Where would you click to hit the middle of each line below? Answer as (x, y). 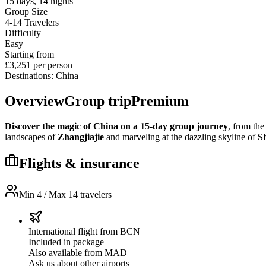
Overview (34, 101)
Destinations (28, 75)
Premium (160, 101)
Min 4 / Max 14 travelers (65, 195)
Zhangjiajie (81, 137)
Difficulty (23, 33)
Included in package (66, 242)
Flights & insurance (79, 164)
